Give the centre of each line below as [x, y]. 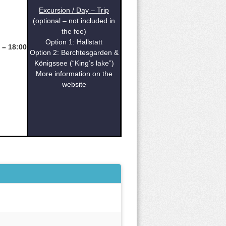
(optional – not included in [74, 21]
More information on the [74, 74]
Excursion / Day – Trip [74, 10]
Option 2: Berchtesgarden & [74, 52]
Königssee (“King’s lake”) [74, 63]
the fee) [74, 31]
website [74, 84]
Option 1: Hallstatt [74, 42]
